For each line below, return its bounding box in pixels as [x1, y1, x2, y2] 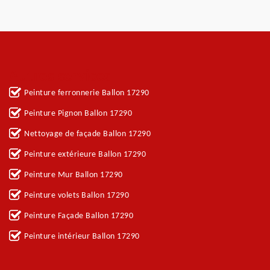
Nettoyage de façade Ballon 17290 [24, 130, 151, 139]
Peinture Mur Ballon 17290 [24, 171, 123, 180]
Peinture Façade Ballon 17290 [24, 212, 133, 221]
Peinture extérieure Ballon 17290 [24, 150, 146, 159]
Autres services [9, 69, 111, 85]
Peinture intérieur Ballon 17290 [24, 232, 140, 241]
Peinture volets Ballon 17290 [24, 191, 129, 200]
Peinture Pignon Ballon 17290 [24, 109, 132, 118]
